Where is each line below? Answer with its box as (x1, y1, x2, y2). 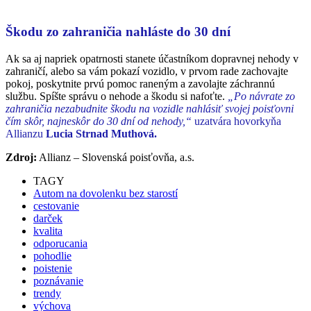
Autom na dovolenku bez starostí (33, 187, 178, 200)
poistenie (33, 262, 72, 275)
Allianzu (6, 128, 46, 140)
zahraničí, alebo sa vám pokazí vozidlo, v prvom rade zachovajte (6, 65, 288, 78)
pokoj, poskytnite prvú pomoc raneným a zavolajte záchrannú (6, 78, 275, 90)
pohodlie (33, 250, 72, 262)
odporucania (33, 237, 87, 250)
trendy (33, 287, 61, 300)
